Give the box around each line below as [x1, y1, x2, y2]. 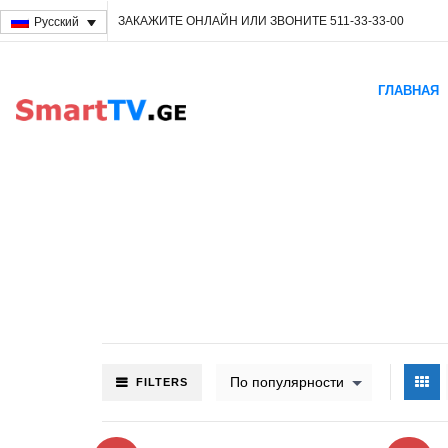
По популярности [230, 373, 344, 390]
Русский [33, 15, 79, 30]
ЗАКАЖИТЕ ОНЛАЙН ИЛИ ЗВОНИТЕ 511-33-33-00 [117, 13, 404, 28]
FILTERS [136, 375, 188, 388]
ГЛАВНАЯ [378, 82, 440, 98]
